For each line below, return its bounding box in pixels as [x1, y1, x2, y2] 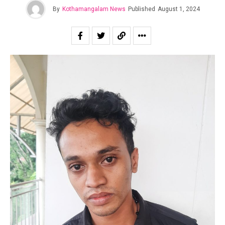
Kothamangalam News [62, 6, 126, 13]
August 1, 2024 [157, 6, 200, 13]
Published [128, 6, 155, 13]
